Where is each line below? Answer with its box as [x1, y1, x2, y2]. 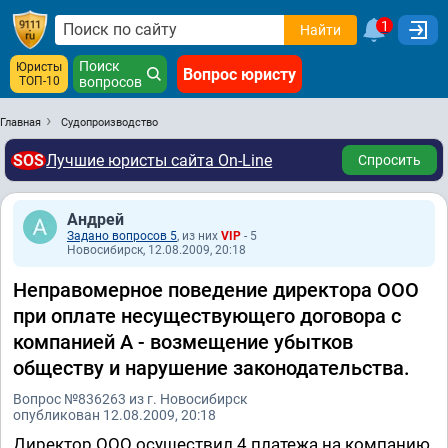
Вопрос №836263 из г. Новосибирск [13, 391, 248, 407]
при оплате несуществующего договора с [13, 304, 401, 328]
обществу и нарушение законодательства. [13, 356, 410, 380]
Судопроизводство [61, 116, 158, 129]
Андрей [67, 210, 124, 229]
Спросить [358, 152, 421, 168]
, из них [177, 229, 221, 243]
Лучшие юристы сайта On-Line [46, 150, 273, 170]
